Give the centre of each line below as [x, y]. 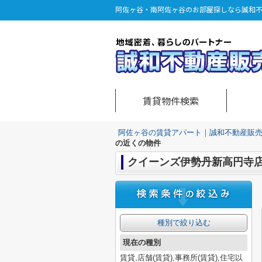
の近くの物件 [138, 143]
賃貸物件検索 [171, 101]
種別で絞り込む [184, 223]
